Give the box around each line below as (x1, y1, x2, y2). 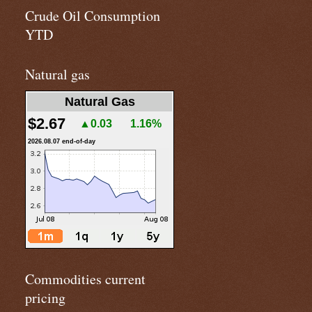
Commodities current (25, 270, 146, 288)
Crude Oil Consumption (25, 6, 160, 25)
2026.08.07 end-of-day (28, 138, 95, 145)
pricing (25, 288, 65, 307)
